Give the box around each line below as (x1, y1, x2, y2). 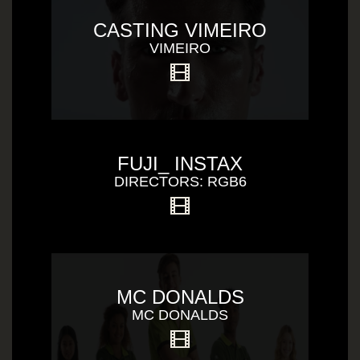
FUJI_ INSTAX (117, 153, 243, 174)
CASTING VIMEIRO (93, 19, 267, 41)
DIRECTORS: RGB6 (113, 174, 247, 190)
